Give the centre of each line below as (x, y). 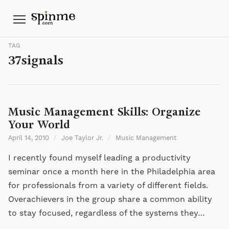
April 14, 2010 (30, 138)
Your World (39, 124)
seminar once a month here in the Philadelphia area (112, 172)
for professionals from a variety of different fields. (108, 186)
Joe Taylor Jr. (83, 138)
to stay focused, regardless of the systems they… (107, 213)
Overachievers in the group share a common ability (110, 199)
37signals (36, 60)
